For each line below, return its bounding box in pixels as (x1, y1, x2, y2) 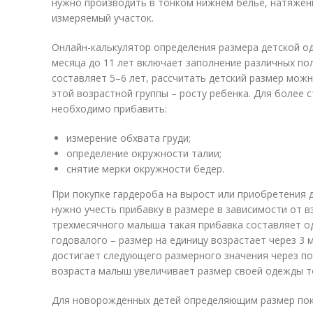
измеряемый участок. (52, 11, 154, 24)
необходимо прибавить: (52, 102, 167, 115)
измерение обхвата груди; (66, 131, 191, 145)
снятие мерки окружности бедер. (66, 162, 224, 175)
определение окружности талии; (66, 147, 221, 160)
